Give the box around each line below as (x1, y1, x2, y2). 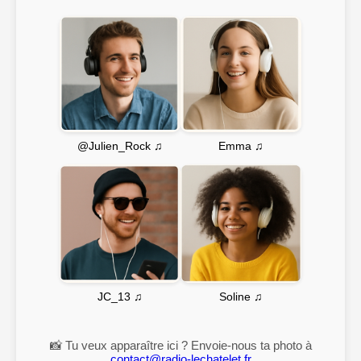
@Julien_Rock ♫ (77, 139, 163, 153)
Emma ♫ (218, 139, 263, 152)
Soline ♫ (219, 289, 263, 303)
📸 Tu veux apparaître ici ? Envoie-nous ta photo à (49, 338, 312, 353)
